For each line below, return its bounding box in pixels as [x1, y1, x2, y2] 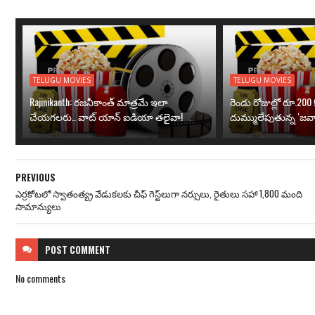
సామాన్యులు [15, 199, 61, 213]
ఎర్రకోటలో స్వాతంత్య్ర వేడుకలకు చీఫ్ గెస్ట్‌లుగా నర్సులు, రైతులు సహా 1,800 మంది [15, 186, 302, 200]
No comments [15, 271, 65, 285]
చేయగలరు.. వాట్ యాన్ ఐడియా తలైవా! [30, 109, 183, 124]
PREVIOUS [15, 170, 56, 184]
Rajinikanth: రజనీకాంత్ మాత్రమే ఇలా [30, 94, 168, 109]
